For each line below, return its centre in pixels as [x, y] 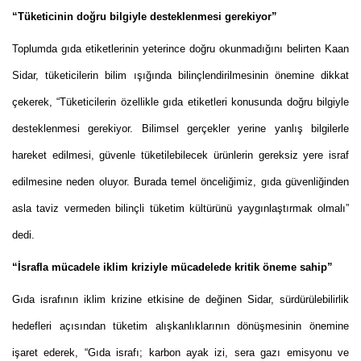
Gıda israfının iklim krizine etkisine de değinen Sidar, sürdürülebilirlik [180, 300]
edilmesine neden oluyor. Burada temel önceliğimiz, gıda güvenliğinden [180, 182]
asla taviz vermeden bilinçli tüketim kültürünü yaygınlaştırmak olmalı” [180, 209]
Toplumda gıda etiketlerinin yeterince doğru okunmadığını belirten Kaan [180, 49]
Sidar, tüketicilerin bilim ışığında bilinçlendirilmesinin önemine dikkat [180, 76]
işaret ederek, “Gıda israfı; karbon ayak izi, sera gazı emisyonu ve [180, 353]
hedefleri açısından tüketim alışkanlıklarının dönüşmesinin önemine [180, 326]
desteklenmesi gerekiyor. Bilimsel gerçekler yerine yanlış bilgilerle [180, 129]
